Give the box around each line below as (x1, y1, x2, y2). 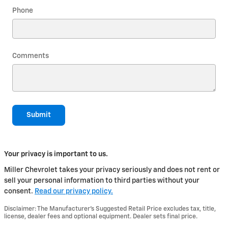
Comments (12, 52, 49, 60)
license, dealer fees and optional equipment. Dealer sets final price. (4, 213, 197, 220)
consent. (4, 188, 35, 195)
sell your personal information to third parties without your (4, 177, 199, 185)
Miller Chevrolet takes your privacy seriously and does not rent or (4, 166, 220, 174)
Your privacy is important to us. (4, 151, 108, 158)
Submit (26, 111, 51, 119)
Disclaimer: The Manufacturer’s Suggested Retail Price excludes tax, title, (4, 206, 216, 213)
